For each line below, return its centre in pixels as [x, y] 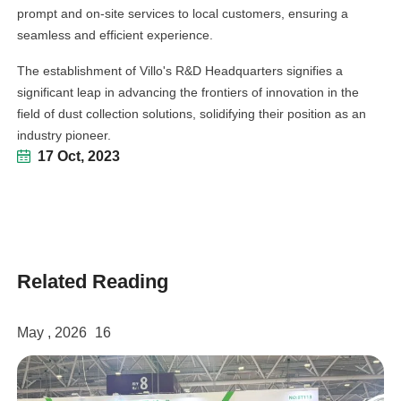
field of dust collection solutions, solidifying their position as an [192, 113]
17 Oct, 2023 [79, 156]
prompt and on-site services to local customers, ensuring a [183, 13]
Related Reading [93, 281]
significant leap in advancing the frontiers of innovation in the [188, 92]
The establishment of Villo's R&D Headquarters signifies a [180, 70]
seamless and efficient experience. [115, 34]
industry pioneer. [64, 135]
